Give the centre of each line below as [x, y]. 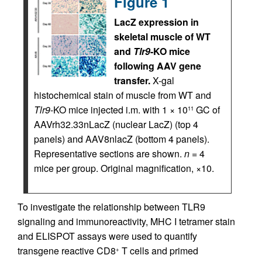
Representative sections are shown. [109, 154]
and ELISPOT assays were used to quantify [107, 236]
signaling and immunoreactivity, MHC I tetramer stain [126, 221]
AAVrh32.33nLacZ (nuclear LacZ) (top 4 [116, 124]
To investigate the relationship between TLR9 [111, 207]
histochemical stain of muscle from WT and [123, 95]
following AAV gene [158, 66]
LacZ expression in [156, 22]
